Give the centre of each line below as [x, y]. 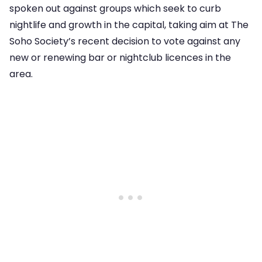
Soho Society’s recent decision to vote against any [125, 42]
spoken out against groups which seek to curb [115, 9]
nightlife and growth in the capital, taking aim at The [129, 25]
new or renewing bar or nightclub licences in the [120, 58]
